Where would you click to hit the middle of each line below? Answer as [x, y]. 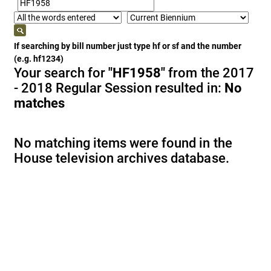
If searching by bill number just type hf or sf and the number [128, 46]
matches [40, 103]
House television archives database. [122, 158]
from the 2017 [210, 73]
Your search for [61, 73]
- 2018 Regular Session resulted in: [119, 88]
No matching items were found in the [123, 143]
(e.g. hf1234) [39, 59]
